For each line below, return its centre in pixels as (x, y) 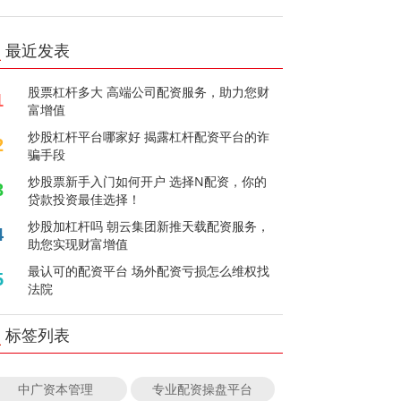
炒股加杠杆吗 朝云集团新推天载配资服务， (149, 226)
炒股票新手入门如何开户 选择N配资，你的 (148, 181)
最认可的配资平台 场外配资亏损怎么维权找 (149, 270)
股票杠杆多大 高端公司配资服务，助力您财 (149, 91)
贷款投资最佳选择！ (85, 199)
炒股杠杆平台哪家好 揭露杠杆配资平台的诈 (149, 136)
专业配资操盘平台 (203, 388)
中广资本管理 (55, 388)
